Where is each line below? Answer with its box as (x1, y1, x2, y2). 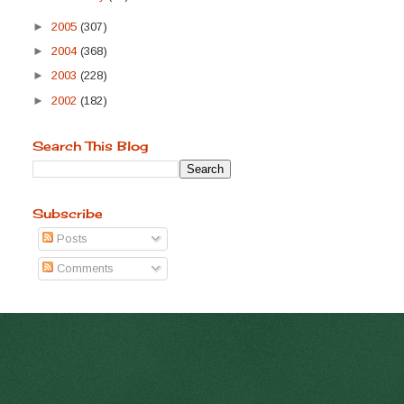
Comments (53, 261, 115, 275)
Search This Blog (32, 138, 148, 154)
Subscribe (32, 206, 103, 222)
